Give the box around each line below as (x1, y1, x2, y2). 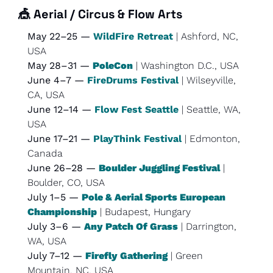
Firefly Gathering (85, 249, 168, 261)
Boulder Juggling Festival (99, 161, 220, 174)
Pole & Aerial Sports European (82, 191, 225, 203)
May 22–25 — (27, 30, 93, 42)
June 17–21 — (27, 132, 93, 144)
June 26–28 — (27, 161, 99, 174)
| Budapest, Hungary (97, 205, 191, 218)
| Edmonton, (182, 132, 240, 144)
